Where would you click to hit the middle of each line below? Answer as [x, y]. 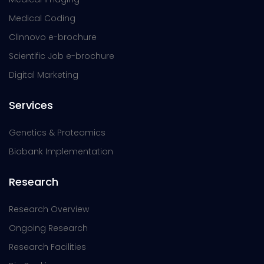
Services [31, 105]
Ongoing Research [48, 228]
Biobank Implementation [61, 152]
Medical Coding [42, 19]
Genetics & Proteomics [57, 133]
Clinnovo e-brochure [53, 37]
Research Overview [49, 209]
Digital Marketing [44, 75]
